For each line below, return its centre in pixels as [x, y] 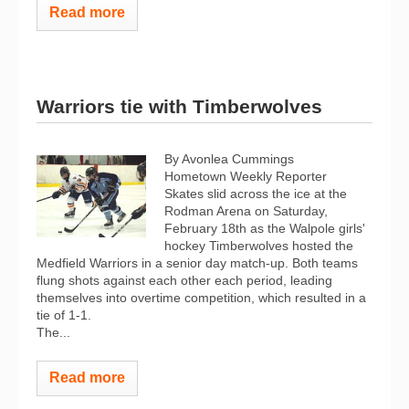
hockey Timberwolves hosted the [259, 245]
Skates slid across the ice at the [256, 193]
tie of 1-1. [64, 315]
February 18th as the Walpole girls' [265, 228]
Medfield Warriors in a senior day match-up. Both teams [197, 262]
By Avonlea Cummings [229, 158]
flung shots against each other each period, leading [184, 280]
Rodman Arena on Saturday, [246, 210]
